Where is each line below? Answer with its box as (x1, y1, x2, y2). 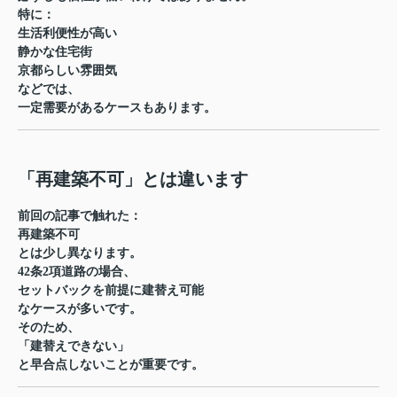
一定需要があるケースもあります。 (18, 100, 216, 114)
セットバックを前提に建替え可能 (18, 283, 204, 297)
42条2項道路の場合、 (18, 264, 136, 278)
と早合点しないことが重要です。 (18, 357, 204, 371)
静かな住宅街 (18, 44, 92, 58)
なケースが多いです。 (18, 301, 142, 315)
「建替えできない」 (18, 339, 129, 353)
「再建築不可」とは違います (18, 168, 248, 189)
